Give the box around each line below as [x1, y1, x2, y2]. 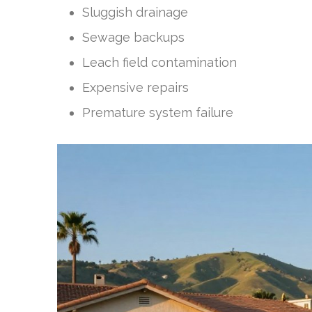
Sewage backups [82, 30, 185, 45]
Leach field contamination [82, 55, 237, 70]
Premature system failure [82, 105, 233, 120]
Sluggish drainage [82, 5, 188, 19]
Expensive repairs [82, 80, 189, 95]
